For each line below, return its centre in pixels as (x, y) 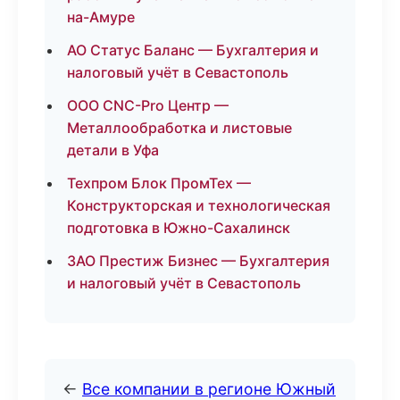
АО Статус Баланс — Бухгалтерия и (193, 50)
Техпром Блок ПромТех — (159, 183)
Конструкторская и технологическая (199, 205)
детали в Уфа (113, 150)
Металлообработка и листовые (179, 128)
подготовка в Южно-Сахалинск (179, 228)
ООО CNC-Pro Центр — (148, 105)
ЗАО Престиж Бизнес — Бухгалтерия (198, 261)
